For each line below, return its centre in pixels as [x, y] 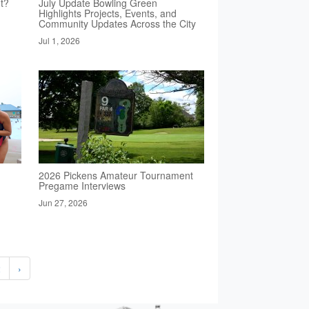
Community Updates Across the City [117, 24]
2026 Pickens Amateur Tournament [116, 176]
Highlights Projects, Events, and [107, 13]
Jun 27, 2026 [63, 203]
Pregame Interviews [82, 186]
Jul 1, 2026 [59, 41]
